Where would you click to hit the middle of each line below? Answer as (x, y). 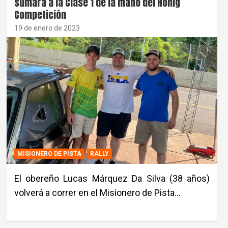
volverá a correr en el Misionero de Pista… (97, 192)
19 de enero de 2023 (47, 28)
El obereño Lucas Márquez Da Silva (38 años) (112, 178)
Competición (40, 15)
